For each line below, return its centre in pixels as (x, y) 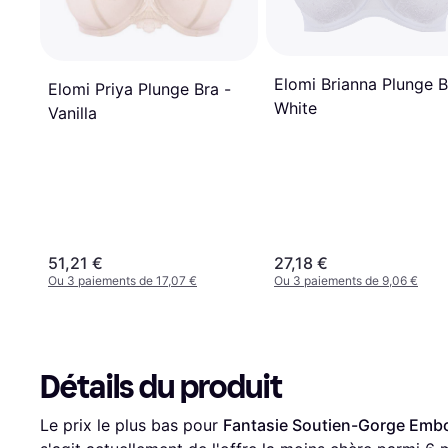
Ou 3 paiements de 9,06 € (346, 281)
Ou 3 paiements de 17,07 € (122, 281)
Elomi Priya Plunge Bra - (139, 89)
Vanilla (72, 113)
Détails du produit (161, 387)
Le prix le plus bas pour (131, 425)
